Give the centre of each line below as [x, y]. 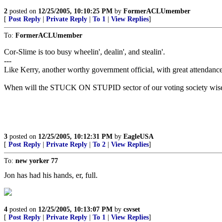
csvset [132, 209]
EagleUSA [139, 137]
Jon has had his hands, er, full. [51, 175]
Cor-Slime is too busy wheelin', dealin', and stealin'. [84, 52]
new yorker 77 [37, 161]
